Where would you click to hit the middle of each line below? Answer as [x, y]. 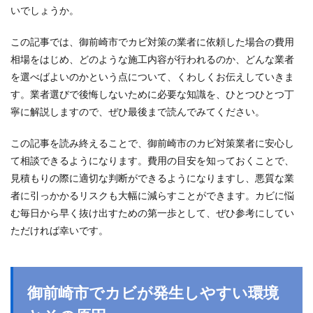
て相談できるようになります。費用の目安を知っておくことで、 [152, 160]
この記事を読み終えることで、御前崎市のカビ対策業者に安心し [152, 143]
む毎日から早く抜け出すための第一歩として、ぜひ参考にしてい [152, 213]
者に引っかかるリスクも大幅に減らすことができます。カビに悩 [152, 195]
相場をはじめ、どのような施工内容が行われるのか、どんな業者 [152, 59]
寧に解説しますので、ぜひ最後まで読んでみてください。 [138, 111]
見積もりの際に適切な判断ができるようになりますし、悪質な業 [152, 178]
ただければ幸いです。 [59, 230]
